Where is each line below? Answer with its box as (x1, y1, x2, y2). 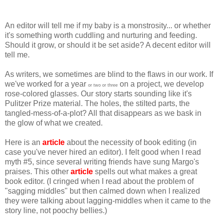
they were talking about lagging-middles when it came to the (5, 197, 211, 205)
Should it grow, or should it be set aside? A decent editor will (5, 41, 211, 50)
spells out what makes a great (93, 167, 197, 176)
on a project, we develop (118, 80, 204, 89)
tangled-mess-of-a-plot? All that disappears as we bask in (5, 109, 201, 118)
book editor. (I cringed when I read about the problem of (5, 177, 194, 186)
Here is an (5, 138, 42, 147)
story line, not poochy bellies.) (5, 206, 107, 215)
